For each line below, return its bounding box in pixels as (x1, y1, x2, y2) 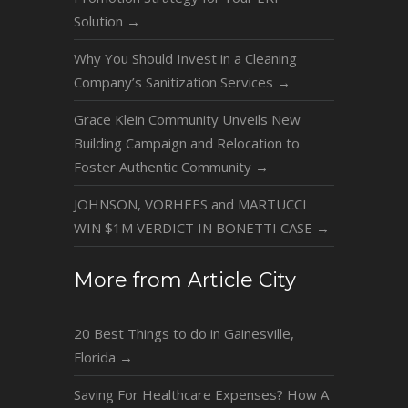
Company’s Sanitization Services (73, 72, 277, 91)
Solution (73, 11, 127, 30)
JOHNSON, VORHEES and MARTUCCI (73, 194, 307, 213)
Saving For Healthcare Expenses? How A (73, 385, 329, 404)
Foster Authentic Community (73, 157, 255, 176)
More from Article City (73, 268, 296, 293)
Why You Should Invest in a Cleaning (73, 48, 297, 67)
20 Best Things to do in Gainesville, (73, 324, 294, 343)
